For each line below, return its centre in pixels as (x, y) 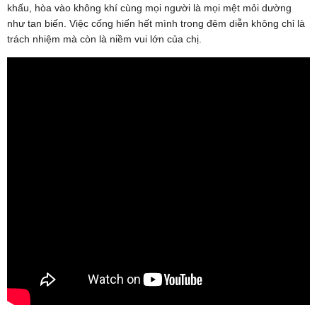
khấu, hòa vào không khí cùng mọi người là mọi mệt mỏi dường (149, 7)
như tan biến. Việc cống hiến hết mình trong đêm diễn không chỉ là (156, 23)
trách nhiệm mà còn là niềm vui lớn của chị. (104, 39)
